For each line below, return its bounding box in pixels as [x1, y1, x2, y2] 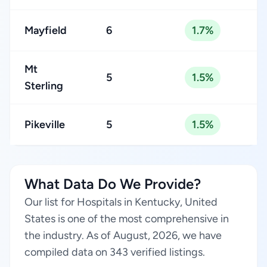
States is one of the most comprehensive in [24, 212, 229, 225]
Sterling [24, 79, 63, 92]
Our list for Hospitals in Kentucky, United [24, 195, 218, 209]
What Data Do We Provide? [24, 175, 201, 193]
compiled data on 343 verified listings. [24, 246, 205, 259]
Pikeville [24, 118, 65, 131]
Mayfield [24, 24, 67, 37]
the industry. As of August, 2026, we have [24, 229, 222, 242]
